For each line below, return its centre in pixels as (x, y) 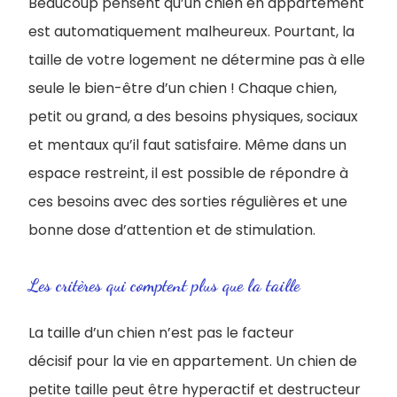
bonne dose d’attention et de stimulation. (172, 230)
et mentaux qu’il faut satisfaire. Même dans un (187, 145)
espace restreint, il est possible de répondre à (188, 173)
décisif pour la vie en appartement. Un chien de (193, 361)
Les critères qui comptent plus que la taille (164, 285)
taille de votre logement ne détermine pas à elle (197, 60)
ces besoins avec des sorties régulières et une (188, 202)
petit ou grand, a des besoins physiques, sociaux (193, 117)
